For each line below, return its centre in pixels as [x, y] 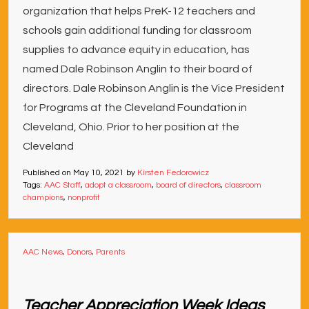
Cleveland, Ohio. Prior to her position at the [131, 127]
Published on [48, 172]
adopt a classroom [118, 185]
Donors [79, 252]
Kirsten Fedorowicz [173, 172]
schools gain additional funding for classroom [137, 30]
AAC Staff [62, 185]
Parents [110, 252]
